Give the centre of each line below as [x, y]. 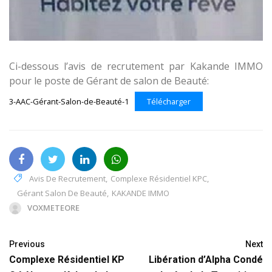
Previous [27, 244]
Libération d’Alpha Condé [206, 259]
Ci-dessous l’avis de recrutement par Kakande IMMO [136, 66]
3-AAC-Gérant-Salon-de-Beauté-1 [69, 101]
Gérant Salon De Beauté [62, 193]
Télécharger [168, 101]
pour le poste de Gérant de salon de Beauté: [109, 80]
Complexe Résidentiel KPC [159, 178]
